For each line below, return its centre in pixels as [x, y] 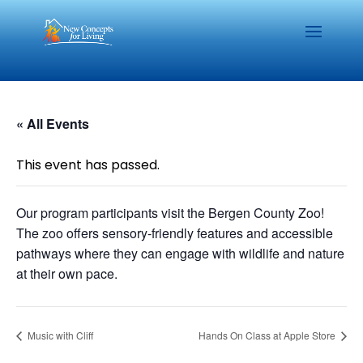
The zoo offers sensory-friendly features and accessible [175, 233]
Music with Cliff [59, 335]
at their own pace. [67, 273]
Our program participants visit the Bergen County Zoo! [170, 213]
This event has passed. [88, 165]
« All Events [53, 124]
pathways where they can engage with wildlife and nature [180, 253]
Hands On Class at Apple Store [268, 335]
